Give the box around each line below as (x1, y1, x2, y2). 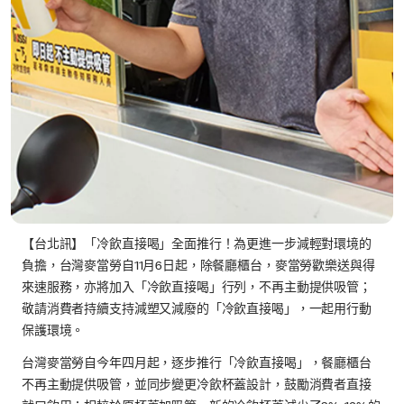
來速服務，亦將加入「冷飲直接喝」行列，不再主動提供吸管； (22, 281, 372, 295)
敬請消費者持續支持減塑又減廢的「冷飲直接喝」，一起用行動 (22, 303, 372, 317)
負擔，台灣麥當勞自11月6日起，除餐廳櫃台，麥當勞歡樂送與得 (22, 260, 375, 273)
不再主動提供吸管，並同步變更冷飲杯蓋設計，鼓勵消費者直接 (22, 379, 372, 392)
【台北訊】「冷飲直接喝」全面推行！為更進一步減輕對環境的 (22, 238, 372, 252)
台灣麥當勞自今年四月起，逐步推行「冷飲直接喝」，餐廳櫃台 (22, 357, 372, 371)
